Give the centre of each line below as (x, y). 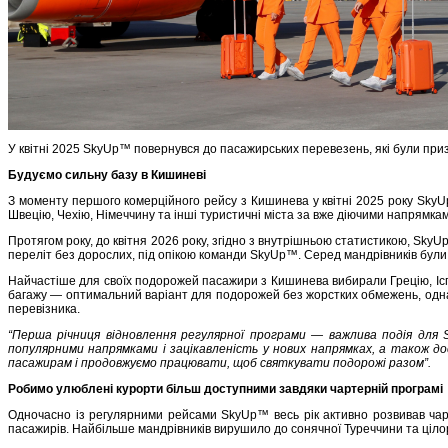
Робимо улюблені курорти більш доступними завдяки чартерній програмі (225, 388)
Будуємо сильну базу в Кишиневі (107, 174)
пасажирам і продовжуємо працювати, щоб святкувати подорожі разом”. (219, 362)
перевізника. (44, 308)
